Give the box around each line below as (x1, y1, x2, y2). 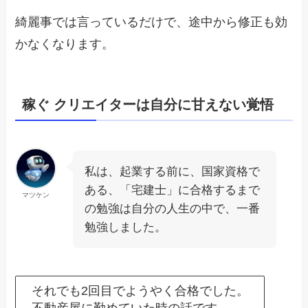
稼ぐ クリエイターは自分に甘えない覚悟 (22, 96, 274, 112)
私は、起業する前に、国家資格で (85, 165, 261, 179)
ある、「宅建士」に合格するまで (85, 184, 261, 197)
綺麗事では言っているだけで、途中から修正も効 (15, 14, 288, 29)
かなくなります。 (15, 36, 115, 51)
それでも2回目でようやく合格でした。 (31, 283, 249, 298)
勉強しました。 (85, 221, 167, 234)
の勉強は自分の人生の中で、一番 (85, 202, 261, 216)
